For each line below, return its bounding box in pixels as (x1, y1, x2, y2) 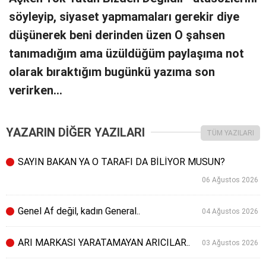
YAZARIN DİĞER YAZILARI (6, 125, 145, 140)
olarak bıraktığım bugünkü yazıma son (9, 65, 215, 79)
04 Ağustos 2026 (202, 207, 260, 216)
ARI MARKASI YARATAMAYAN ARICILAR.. (15, 236, 190, 248)
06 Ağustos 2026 (202, 175, 260, 184)
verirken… (9, 83, 62, 97)
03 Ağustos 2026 (202, 238, 260, 247)
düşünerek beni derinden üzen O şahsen (9, 28, 225, 42)
